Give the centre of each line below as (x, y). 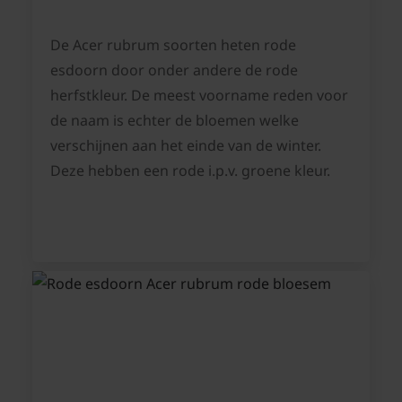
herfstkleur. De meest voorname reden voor (199, 96)
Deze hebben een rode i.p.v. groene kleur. (190, 171)
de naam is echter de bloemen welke (175, 121)
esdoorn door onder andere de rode (174, 70)
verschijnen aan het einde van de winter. (186, 146)
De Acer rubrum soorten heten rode (173, 45)
